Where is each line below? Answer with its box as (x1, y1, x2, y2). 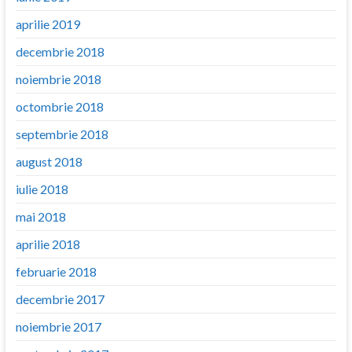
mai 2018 (15, 208, 66, 224)
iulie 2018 (15, 181, 68, 196)
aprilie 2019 (15, 16, 80, 31)
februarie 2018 (15, 263, 97, 279)
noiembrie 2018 (15, 71, 101, 86)
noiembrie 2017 (15, 318, 101, 334)
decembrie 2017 (15, 291, 104, 306)
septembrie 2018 (15, 126, 108, 141)
